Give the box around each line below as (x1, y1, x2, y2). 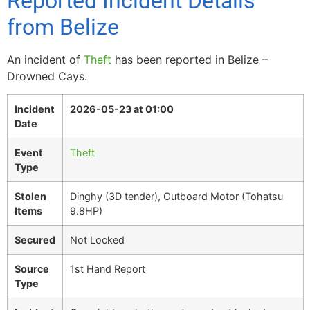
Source (15, 263, 49, 275)
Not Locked (70, 234, 125, 246)
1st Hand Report (70, 263, 145, 275)
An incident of (7, 53, 84, 66)
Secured (15, 234, 55, 246)
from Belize (7, 14, 119, 40)
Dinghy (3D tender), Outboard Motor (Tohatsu (70, 190, 283, 203)
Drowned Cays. (7, 69, 87, 83)
